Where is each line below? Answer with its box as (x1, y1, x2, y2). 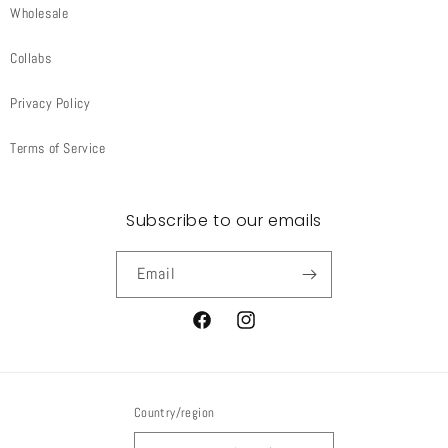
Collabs (10, 49, 52, 67)
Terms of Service (10, 139, 106, 157)
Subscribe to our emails (126, 209, 322, 232)
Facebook (190, 321, 244, 340)
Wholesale (10, 4, 69, 22)
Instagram (234, 321, 292, 340)
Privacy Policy (10, 94, 91, 112)
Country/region (133, 404, 215, 421)
